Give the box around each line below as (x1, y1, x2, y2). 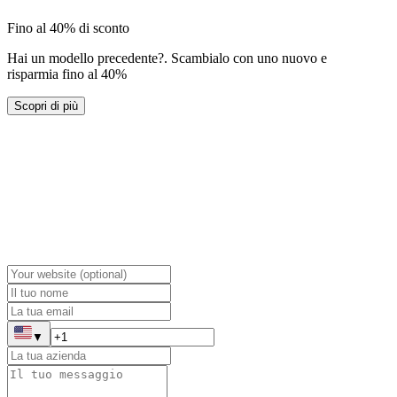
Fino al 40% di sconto (7, 19, 129, 35)
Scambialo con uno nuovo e (171, 50, 327, 66)
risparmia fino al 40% (7, 66, 127, 82)
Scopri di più (14, 98, 78, 113)
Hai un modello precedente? (7, 50, 164, 66)
